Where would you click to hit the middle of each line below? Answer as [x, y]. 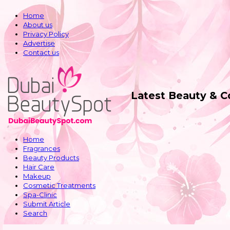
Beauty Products [51, 158]
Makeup [37, 176]
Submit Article [47, 204]
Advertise [39, 43]
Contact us [41, 52]
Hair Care [39, 167]
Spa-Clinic [40, 195]
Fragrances [42, 148]
